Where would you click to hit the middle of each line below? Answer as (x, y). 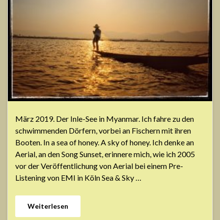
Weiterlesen (48, 206)
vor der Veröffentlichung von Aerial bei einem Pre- (99, 166)
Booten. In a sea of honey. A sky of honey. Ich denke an (105, 142)
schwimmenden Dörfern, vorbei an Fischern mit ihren (103, 131)
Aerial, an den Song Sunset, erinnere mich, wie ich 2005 (105, 154)
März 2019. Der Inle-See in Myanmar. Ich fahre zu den (105, 119)
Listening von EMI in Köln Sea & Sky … (78, 178)
